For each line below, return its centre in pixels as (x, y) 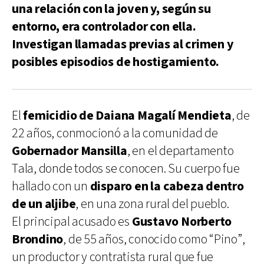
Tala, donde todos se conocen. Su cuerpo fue (126, 169)
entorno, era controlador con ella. (104, 27)
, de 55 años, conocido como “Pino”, (154, 239)
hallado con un (51, 186)
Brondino (38, 239)
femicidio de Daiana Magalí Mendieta (127, 115)
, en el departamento (180, 151)
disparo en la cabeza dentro (167, 186)
